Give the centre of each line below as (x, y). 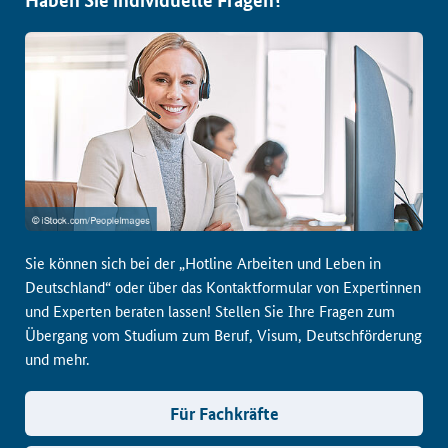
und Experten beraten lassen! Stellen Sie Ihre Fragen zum (210, 310)
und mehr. (57, 358)
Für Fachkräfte (224, 413)
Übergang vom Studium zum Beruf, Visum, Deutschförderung (223, 334)
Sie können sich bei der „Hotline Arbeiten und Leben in (203, 262)
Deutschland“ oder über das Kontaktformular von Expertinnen (223, 286)
